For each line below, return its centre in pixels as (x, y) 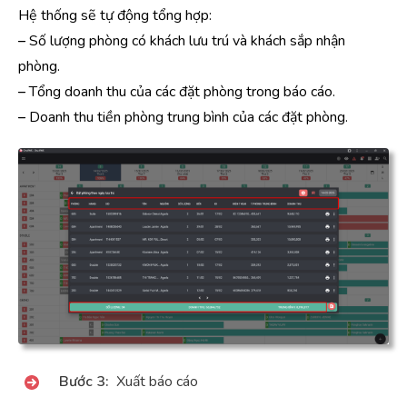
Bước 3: (84, 381)
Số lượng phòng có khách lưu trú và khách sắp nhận (187, 40)
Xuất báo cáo (154, 381)
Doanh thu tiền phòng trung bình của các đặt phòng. (189, 117)
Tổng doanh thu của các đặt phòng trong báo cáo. (182, 91)
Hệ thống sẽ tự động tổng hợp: (115, 15)
